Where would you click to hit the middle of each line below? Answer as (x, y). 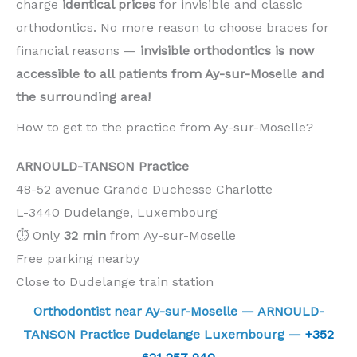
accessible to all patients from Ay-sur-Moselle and (170, 74)
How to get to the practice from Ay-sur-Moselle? (165, 127)
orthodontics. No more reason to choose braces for (173, 28)
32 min (85, 235)
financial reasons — (78, 51)
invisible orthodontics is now (227, 51)
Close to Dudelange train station (115, 281)
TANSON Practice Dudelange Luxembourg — (164, 334)
